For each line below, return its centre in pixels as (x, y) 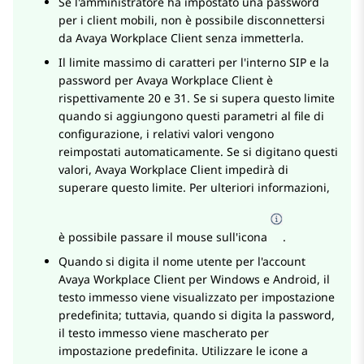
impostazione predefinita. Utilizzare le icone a (183, 351)
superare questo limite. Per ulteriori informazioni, (194, 188)
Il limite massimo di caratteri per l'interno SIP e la (194, 63)
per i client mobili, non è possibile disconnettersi (192, 20)
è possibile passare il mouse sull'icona (165, 237)
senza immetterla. (253, 38)
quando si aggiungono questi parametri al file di (191, 116)
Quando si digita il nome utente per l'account (182, 262)
